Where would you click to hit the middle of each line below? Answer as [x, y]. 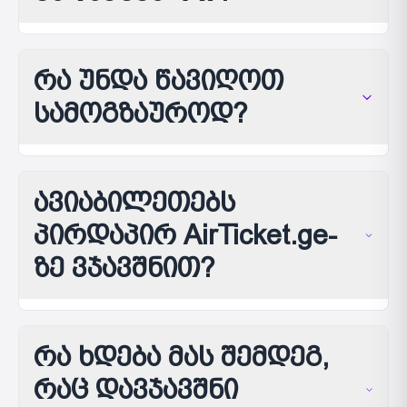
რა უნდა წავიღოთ [159, 80]
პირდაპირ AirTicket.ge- [185, 235]
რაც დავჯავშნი [136, 389]
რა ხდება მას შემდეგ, [181, 357]
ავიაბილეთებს [134, 202]
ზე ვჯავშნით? [124, 268]
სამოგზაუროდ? [141, 113]
